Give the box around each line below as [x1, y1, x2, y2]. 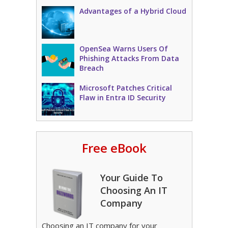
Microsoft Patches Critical [79, 83, 172, 93]
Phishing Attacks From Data [79, 53, 179, 63]
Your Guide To [100, 172, 163, 184]
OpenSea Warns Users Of [79, 44, 168, 53]
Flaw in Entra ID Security [79, 93, 166, 102]
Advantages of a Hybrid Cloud [79, 6, 186, 16]
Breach [79, 63, 104, 73]
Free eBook [81, 139, 147, 156]
